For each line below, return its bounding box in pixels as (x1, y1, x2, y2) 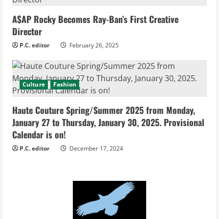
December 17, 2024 (68, 144, 123, 153)
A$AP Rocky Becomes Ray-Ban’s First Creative (12, 12, 178, 25)
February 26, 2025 (68, 41, 119, 49)
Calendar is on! (12, 128, 66, 141)
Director (12, 24, 42, 38)
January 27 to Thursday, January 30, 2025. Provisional (12, 115, 204, 129)
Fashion (53, 80, 77, 88)
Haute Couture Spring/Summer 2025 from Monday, (12, 103, 195, 116)
